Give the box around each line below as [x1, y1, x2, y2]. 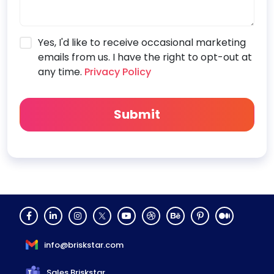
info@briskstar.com [44, 239, 124, 251]
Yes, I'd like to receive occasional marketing [38, 35, 246, 50]
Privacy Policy [82, 64, 151, 79]
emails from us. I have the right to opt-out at [38, 50, 252, 64]
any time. [38, 64, 82, 79]
